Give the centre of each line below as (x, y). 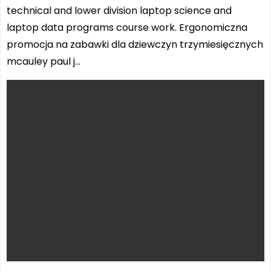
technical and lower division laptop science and (119, 11)
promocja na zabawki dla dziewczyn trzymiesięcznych (135, 44)
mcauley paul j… (44, 61)
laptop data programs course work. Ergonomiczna (127, 28)
